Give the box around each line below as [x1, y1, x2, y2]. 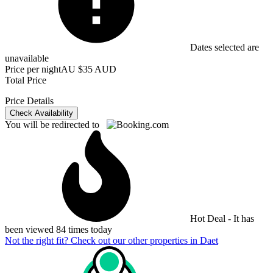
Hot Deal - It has [188, 213, 254, 224]
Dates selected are [188, 41, 259, 52]
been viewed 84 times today [5, 224, 112, 235]
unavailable [5, 52, 49, 63]
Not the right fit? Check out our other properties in [5, 235, 200, 246]
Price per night [5, 63, 61, 74]
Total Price [5, 74, 46, 85]
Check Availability [10, 108, 73, 118]
